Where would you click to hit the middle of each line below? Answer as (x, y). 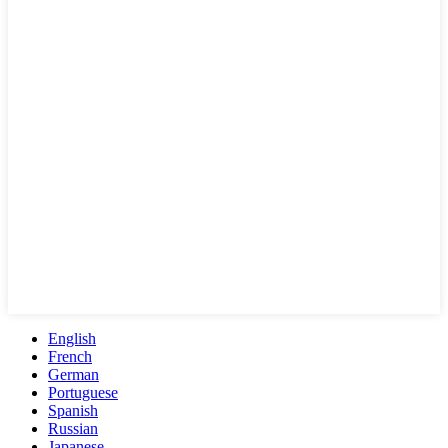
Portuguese (83, 393)
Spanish (73, 411)
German (73, 375)
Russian (73, 429)
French (70, 357)
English (72, 339)
